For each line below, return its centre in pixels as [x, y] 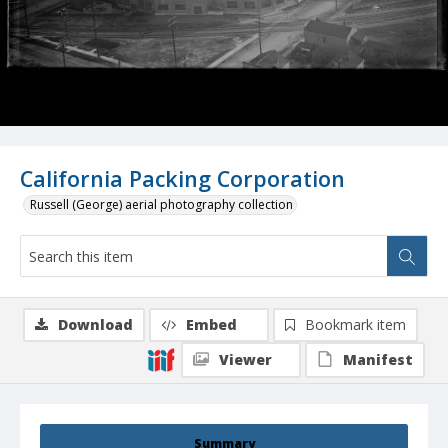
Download [95, 325]
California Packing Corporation [182, 179]
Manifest [378, 360]
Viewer [245, 360]
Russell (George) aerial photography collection [161, 205]
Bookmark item [355, 325]
